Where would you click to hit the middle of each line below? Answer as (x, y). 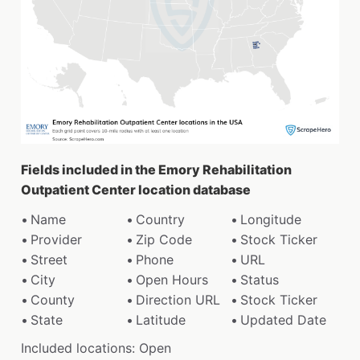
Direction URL (178, 299)
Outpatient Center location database (136, 189)
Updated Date (284, 319)
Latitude (160, 319)
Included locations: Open (96, 348)
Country (160, 219)
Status (260, 279)
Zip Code (164, 239)
